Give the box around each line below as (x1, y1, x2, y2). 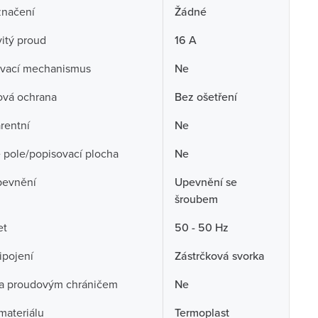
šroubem (174, 191, 218, 207)
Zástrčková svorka (174, 248, 265, 263)
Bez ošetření (174, 89, 237, 104)
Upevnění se (174, 174, 237, 190)
